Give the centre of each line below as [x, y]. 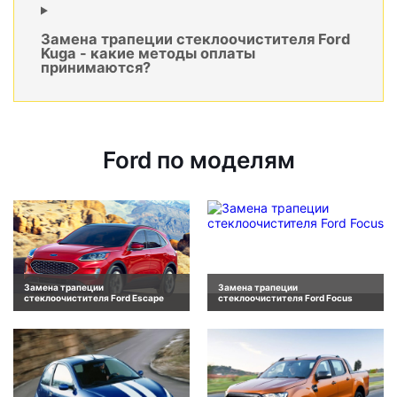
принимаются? [96, 68]
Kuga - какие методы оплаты [148, 54]
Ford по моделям [198, 160]
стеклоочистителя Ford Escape [94, 297]
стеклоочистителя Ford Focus [285, 297]
